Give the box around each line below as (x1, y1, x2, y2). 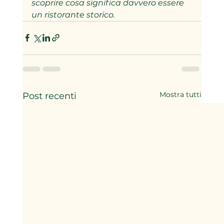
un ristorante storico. (31, 9, 115, 19)
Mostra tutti (159, 89, 202, 99)
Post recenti (22, 90, 76, 101)
